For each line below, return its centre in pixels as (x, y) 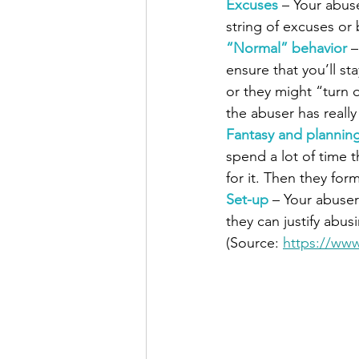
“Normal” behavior (286, 48)
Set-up (249, 200)
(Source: (254, 243)
